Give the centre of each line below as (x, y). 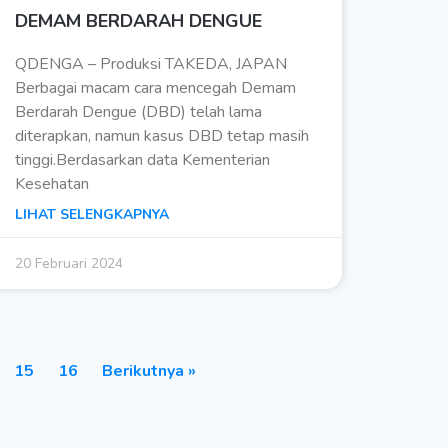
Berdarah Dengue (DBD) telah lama (138, 112)
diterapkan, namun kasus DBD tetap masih (161, 136)
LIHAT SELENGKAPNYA (91, 215)
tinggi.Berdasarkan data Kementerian (142, 160)
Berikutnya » (149, 371)
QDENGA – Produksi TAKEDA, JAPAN (150, 64)
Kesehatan (51, 184)
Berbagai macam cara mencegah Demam (155, 88)
